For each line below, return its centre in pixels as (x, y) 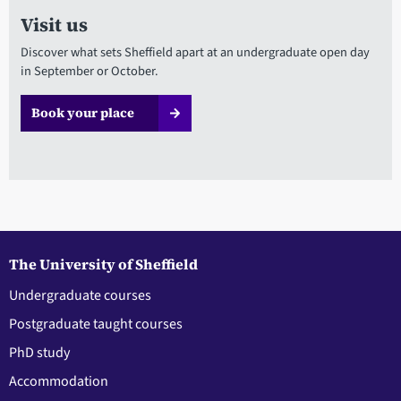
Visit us (54, 25)
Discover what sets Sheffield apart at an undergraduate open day (195, 53)
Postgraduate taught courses (96, 324)
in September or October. (89, 72)
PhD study (39, 352)
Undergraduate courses (80, 295)
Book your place (82, 113)
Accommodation (59, 381)
